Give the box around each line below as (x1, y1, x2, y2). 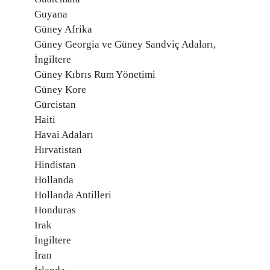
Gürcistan (34, 99, 76, 110)
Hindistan (34, 159, 76, 171)
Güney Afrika (34, 24, 92, 35)
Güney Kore (34, 84, 86, 95)
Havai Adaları (34, 129, 93, 140)
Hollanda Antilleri (34, 189, 111, 201)
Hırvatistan (34, 144, 82, 155)
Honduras (34, 204, 76, 216)
